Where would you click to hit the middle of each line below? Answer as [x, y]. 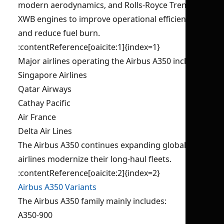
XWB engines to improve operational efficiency [106, 19]
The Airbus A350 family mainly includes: [92, 201]
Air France [37, 117]
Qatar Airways [45, 89]
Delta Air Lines [45, 131]
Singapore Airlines [52, 75]
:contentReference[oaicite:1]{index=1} [89, 47]
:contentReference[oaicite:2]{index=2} [89, 173]
